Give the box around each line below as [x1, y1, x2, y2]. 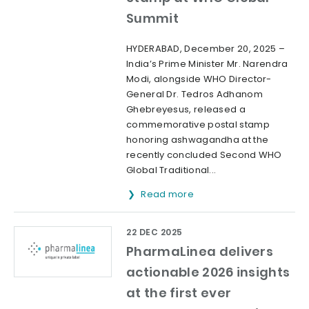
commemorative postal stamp [126, 118, 270, 132]
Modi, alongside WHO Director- [126, 72, 272, 86]
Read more [141, 188, 197, 201]
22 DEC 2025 [126, 226, 183, 239]
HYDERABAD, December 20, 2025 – [126, 42, 286, 56]
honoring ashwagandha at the [126, 133, 269, 147]
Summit [126, 10, 179, 28]
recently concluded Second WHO [126, 148, 282, 162]
